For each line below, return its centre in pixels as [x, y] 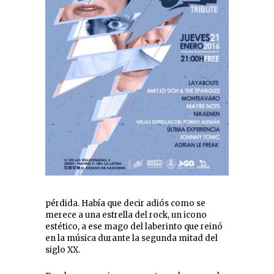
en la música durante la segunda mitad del [131, 239]
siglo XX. [63, 250]
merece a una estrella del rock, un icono [126, 215]
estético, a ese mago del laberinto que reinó [134, 227]
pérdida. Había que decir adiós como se [125, 204]
